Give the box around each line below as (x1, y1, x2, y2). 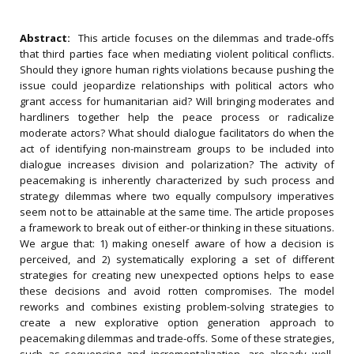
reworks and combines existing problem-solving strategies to (20, 299, 334, 314)
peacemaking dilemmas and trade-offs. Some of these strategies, (20, 331, 334, 345)
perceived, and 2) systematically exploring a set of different (20, 252, 334, 266)
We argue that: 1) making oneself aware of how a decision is (20, 236, 334, 250)
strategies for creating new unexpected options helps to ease (20, 268, 334, 282)
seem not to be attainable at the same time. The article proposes (20, 205, 334, 219)
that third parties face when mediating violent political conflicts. (20, 47, 334, 61)
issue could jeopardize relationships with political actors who (20, 78, 334, 92)
